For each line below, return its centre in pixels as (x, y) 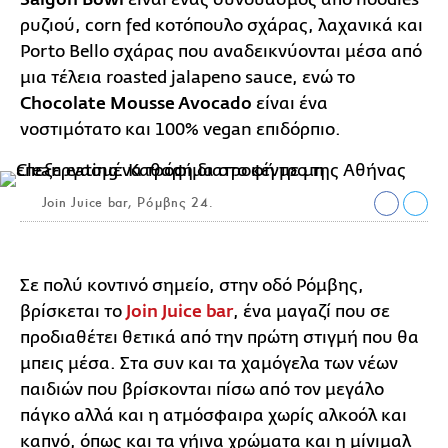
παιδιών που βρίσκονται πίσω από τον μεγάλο (202, 389)
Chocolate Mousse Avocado (136, 103)
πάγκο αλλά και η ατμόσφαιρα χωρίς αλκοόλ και (213, 415)
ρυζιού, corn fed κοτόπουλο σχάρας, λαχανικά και (221, 25)
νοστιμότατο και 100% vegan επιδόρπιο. (180, 129)
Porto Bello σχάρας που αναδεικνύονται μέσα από (221, 51)
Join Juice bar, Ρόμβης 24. (125, 202)
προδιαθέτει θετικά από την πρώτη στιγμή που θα (219, 337)
